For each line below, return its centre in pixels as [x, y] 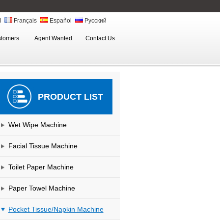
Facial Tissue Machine [43, 146]
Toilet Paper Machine [41, 167]
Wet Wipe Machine [37, 125]
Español [60, 21]
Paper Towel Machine [41, 188]
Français [24, 21]
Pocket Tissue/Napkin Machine [56, 209]
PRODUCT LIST [70, 97]
